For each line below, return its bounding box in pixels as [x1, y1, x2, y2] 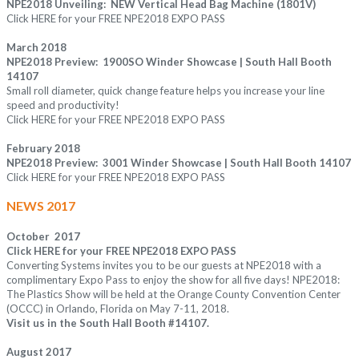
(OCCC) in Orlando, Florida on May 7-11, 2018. [6, 302, 229, 316]
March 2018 [6, 41, 67, 54]
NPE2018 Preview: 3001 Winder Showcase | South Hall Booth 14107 [6, 156, 351, 170]
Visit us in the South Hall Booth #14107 [6, 317, 207, 330]
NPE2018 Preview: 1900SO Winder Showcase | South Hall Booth [6, 55, 332, 69]
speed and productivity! [6, 99, 119, 112]
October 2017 [6, 230, 80, 244]
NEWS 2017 [6, 198, 75, 214]
